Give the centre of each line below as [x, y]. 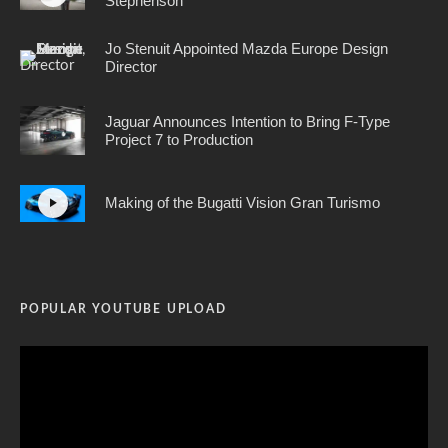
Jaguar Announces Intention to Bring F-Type [247, 121]
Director [131, 67]
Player [39, 380]
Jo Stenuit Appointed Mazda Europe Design [246, 49]
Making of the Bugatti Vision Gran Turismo [242, 203]
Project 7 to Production [179, 139]
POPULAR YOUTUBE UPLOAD [123, 308]
